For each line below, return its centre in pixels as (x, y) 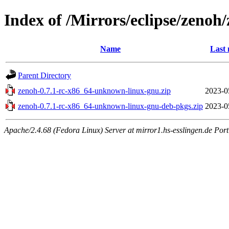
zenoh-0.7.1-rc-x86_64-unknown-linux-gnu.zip (94, 90)
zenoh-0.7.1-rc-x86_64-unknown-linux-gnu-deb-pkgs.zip (110, 106)
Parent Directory (44, 75)
